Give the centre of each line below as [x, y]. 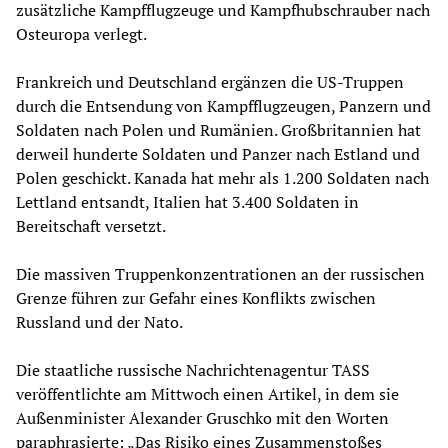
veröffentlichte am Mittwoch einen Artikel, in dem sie [207, 393]
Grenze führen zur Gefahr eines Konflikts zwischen [196, 297]
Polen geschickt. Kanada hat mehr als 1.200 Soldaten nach [222, 177]
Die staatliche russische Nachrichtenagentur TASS [193, 369]
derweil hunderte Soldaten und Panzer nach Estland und [218, 153]
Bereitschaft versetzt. [91, 225]
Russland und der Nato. [99, 321]
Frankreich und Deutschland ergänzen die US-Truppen [210, 81]
